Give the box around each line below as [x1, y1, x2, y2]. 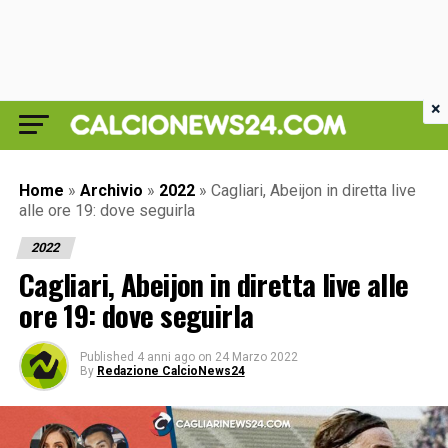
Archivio [79, 181, 143, 200]
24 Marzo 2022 [214, 350, 298, 364]
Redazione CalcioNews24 [96, 364, 245, 378]
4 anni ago [136, 350, 195, 364]
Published [79, 350, 134, 364]
